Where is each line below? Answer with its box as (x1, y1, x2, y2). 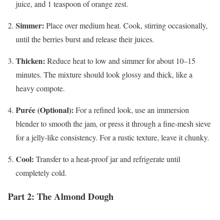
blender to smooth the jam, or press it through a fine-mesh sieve (16, 118, 211, 129)
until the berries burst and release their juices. (16, 33, 154, 44)
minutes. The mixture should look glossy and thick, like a (16, 69, 192, 80)
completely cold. (16, 167, 67, 178)
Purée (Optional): (16, 104, 74, 115)
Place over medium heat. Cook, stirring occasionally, (44, 20, 208, 30)
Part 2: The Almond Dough (8, 190, 113, 203)
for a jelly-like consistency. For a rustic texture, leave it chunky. (16, 132, 209, 142)
